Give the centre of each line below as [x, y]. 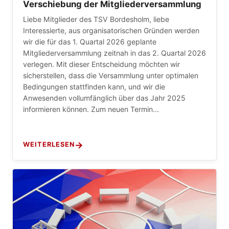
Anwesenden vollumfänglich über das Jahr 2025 [104, 98]
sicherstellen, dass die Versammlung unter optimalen [111, 76]
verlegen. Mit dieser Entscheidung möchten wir [101, 64]
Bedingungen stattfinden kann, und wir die [94, 87]
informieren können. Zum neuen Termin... [91, 109]
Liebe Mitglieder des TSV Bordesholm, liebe [96, 19]
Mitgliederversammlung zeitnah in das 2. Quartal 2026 [114, 53]
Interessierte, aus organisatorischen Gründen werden [111, 31]
